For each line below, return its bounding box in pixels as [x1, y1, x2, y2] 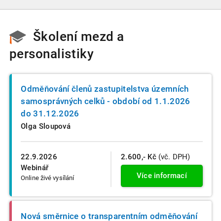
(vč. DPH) [156, 152, 190, 161]
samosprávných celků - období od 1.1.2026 [21, 96, 190, 107]
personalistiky [9, 46, 94, 61]
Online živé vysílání [21, 174, 74, 182]
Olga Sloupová [21, 122, 71, 131]
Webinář [21, 163, 49, 172]
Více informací [136, 171, 187, 181]
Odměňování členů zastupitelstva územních [21, 84, 189, 94]
